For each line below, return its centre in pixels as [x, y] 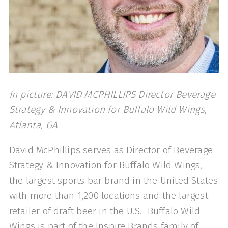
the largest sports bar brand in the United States [113, 181]
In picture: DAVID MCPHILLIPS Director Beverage [112, 94]
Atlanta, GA [33, 125]
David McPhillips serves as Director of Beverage [111, 150]
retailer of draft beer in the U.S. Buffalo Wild [105, 211]
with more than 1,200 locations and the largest [108, 196]
